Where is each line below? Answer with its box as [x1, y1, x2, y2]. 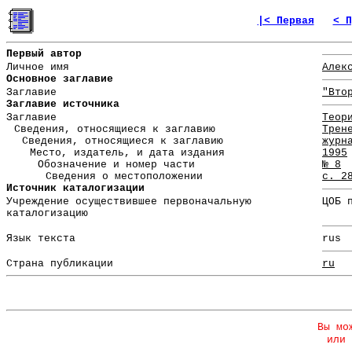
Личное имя [6, 61, 69, 74]
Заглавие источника [6, 98, 119, 111]
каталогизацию [6, 207, 88, 220]
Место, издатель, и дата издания [30, 147, 225, 159]
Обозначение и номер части [38, 159, 195, 171]
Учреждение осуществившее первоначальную [6, 196, 251, 208]
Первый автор [6, 48, 82, 60]
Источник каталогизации [6, 182, 145, 195]
